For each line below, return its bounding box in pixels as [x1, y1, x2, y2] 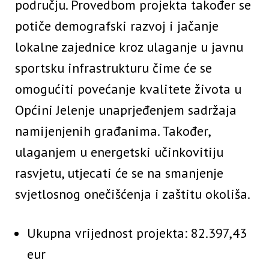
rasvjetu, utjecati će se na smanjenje [15, 165, 223, 182]
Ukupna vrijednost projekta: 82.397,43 [27, 225, 247, 242]
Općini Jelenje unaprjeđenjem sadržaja [15, 101, 237, 119]
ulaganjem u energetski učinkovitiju [15, 144, 223, 161]
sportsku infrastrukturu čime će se [15, 59, 212, 77]
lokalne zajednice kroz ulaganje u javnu [15, 38, 243, 56]
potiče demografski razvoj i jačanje [15, 17, 219, 35]
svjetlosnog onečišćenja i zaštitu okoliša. [15, 186, 250, 203]
